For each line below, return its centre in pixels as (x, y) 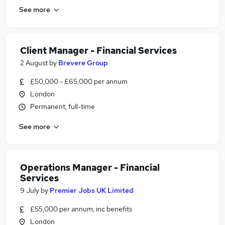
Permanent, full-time (63, 106)
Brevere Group (83, 63)
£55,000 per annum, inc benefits (81, 209)
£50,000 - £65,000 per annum (79, 81)
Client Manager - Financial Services (98, 50)
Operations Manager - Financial (90, 167)
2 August (34, 63)
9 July (30, 190)
